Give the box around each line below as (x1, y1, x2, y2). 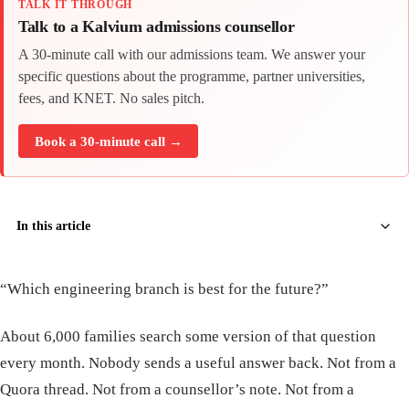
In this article (16, 219, 90, 234)
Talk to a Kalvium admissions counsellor (18, 16, 295, 36)
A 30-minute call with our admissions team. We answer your (18, 46, 365, 62)
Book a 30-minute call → (34, 132, 183, 149)
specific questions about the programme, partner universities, (18, 68, 365, 84)
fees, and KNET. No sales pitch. (18, 89, 204, 106)
